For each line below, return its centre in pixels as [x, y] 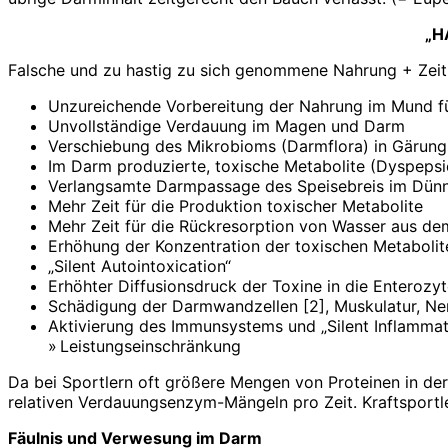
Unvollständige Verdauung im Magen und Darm [226, 125]
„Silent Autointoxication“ [139, 265]
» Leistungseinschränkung [144, 345]
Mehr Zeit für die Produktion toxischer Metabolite [235, 205]
